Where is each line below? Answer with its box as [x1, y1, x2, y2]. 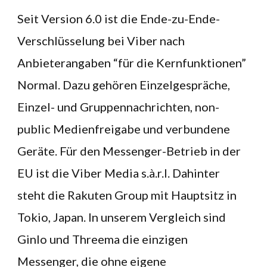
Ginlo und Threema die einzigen [17, 231, 188, 246]
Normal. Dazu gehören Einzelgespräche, [17, 77, 230, 92]
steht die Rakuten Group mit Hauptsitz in [17, 187, 237, 202]
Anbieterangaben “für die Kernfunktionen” [17, 55, 246, 70]
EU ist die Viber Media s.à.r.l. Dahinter [17, 165, 220, 180]
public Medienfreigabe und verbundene [17, 121, 230, 136]
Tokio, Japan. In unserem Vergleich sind [17, 209, 226, 224]
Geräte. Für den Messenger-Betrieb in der [17, 143, 241, 158]
